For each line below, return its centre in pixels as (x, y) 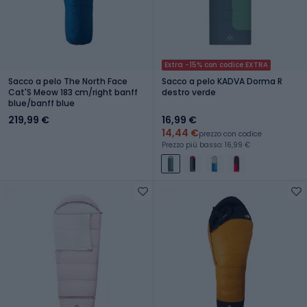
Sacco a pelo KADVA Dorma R (222, 81)
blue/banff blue (41, 103)
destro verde (189, 92)
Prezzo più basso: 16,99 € (206, 145)
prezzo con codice (230, 134)
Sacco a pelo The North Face (68, 81)
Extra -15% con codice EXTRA (216, 64)
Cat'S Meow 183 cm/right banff (73, 92)
